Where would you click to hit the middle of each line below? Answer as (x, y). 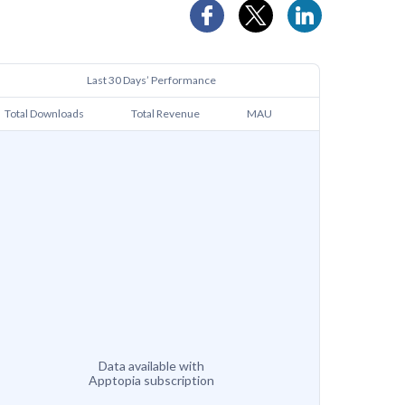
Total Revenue (165, 114)
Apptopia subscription (151, 381)
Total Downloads (44, 114)
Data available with (151, 366)
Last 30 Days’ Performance (151, 80)
